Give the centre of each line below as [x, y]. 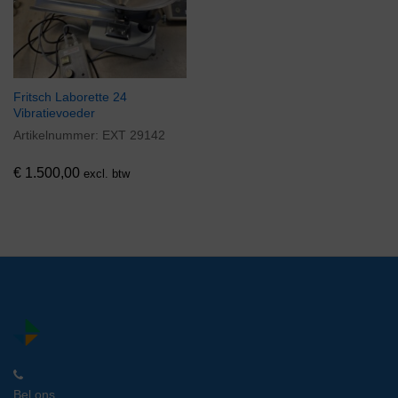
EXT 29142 [134, 135]
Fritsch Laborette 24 [70, 97]
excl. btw [107, 173]
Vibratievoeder [54, 113]
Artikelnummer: [58, 135]
